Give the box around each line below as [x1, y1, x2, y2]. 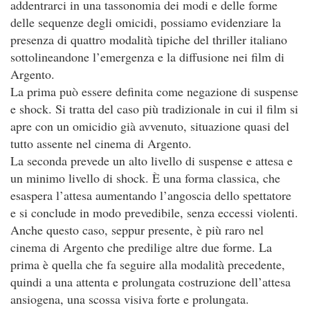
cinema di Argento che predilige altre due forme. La [10, 239, 272, 255]
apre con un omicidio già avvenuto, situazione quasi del [10, 118, 289, 134]
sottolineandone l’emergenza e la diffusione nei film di [10, 48, 284, 65]
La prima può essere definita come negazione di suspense [10, 83, 298, 100]
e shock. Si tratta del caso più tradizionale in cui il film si [10, 100, 298, 117]
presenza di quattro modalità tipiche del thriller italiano [10, 31, 287, 48]
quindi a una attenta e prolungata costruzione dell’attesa [10, 273, 291, 290]
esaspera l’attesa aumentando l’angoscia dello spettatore [10, 187, 291, 203]
